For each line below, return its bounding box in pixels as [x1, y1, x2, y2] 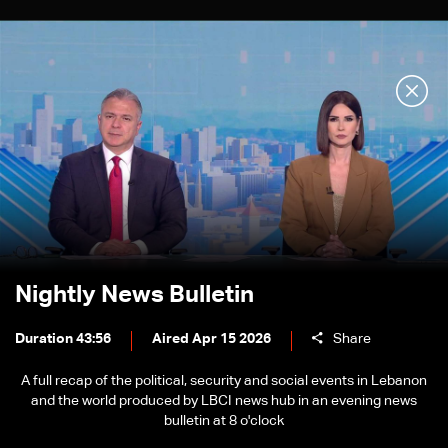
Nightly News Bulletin [15, 283, 254, 307]
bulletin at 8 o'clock [164, 414, 284, 428]
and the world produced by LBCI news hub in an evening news [31, 394, 417, 408]
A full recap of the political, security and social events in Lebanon [21, 374, 427, 388]
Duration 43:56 [15, 332, 111, 346]
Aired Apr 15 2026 [152, 332, 271, 346]
